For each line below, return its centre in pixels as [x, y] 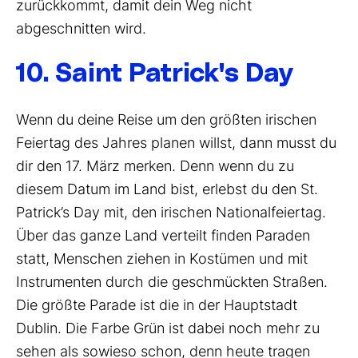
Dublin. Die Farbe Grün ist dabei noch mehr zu [168, 328]
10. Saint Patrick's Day [155, 74]
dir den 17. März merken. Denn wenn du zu [155, 166]
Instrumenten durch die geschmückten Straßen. [172, 282]
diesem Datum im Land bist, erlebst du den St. [167, 189]
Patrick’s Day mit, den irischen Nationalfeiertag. [171, 213]
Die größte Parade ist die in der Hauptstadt [157, 305]
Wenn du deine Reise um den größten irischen [166, 120]
